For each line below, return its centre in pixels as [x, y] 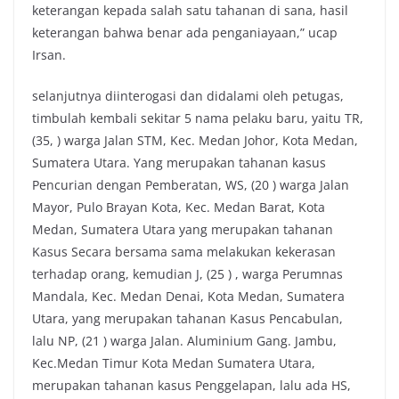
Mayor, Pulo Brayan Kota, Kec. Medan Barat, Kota [179, 207]
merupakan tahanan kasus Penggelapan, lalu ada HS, [191, 385]
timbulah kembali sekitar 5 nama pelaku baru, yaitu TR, [198, 118]
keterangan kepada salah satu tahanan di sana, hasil [190, 10]
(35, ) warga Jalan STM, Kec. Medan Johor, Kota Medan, [195, 140]
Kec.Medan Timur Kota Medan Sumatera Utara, [174, 363]
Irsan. [49, 55]
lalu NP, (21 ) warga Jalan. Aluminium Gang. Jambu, [184, 341]
